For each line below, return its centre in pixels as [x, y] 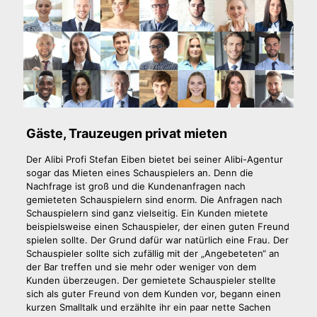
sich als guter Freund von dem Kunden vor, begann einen [153, 294]
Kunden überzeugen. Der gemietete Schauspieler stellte [151, 281]
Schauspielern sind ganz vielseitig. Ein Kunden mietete [147, 213]
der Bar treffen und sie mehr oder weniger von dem [141, 267]
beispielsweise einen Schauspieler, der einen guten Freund [157, 227]
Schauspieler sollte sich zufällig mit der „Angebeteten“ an [152, 254]
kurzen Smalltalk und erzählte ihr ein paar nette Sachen [148, 307]
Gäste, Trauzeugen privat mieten [126, 134]
